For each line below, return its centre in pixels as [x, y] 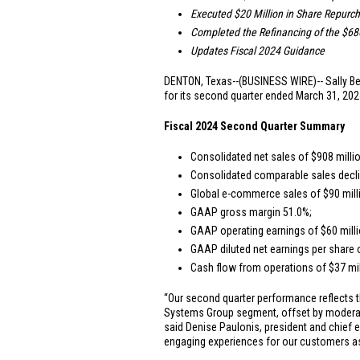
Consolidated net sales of [251, 157]
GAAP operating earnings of [256, 231]
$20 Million [258, 14]
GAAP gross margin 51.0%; [251, 212]
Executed [212, 14]
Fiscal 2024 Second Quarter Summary [254, 126]
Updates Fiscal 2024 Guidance [258, 51]
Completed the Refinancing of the [266, 32]
